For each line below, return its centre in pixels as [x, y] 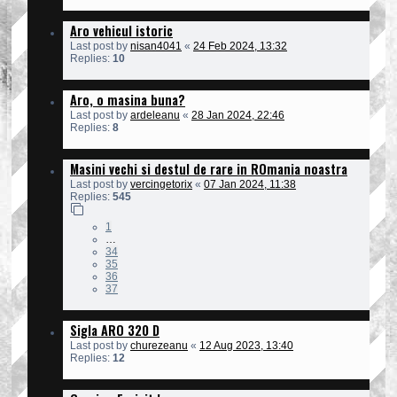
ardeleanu [155, 115]
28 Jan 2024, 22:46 [238, 115]
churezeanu [159, 345]
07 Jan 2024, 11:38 [250, 184]
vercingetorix [161, 184]
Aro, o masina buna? [128, 99]
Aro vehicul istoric [121, 30]
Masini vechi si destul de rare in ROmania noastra [209, 168]
